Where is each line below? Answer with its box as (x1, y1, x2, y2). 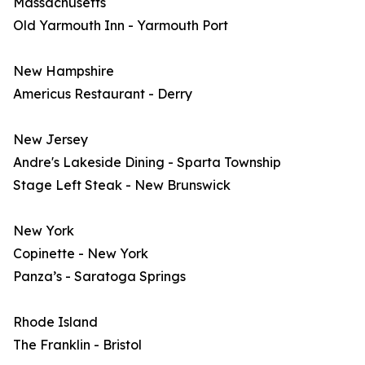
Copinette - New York (13, 245, 148, 262)
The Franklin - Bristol (13, 336, 142, 353)
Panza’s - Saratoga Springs (13, 268, 186, 284)
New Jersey (13, 131, 88, 147)
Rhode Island (13, 314, 98, 330)
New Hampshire (13, 63, 114, 79)
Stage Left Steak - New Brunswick (13, 177, 231, 193)
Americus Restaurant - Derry (13, 86, 192, 102)
